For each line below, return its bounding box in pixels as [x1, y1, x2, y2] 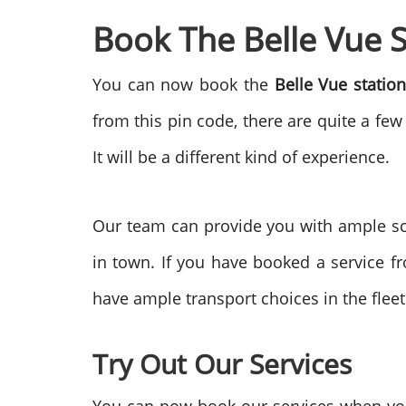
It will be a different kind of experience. [92, 146, 394, 168]
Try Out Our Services [92, 345, 359, 382]
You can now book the [92, 73, 275, 95]
